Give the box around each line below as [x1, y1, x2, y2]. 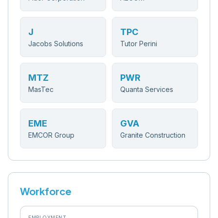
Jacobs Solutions [28, 39, 83, 48]
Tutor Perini [120, 39, 157, 48]
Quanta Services [120, 85, 173, 93]
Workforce [20, 185, 72, 197]
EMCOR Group [28, 131, 74, 139]
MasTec [28, 85, 54, 93]
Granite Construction [120, 131, 185, 139]
